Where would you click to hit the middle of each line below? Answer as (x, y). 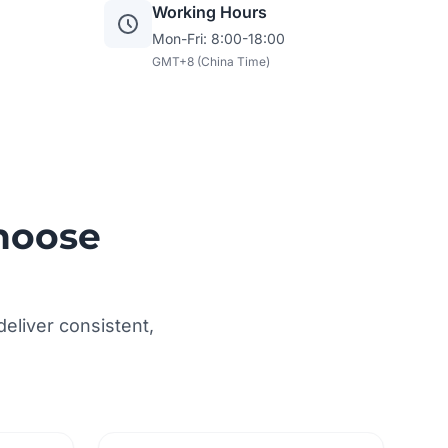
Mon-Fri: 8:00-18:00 (218, 38)
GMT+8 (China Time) (211, 61)
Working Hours (209, 12)
